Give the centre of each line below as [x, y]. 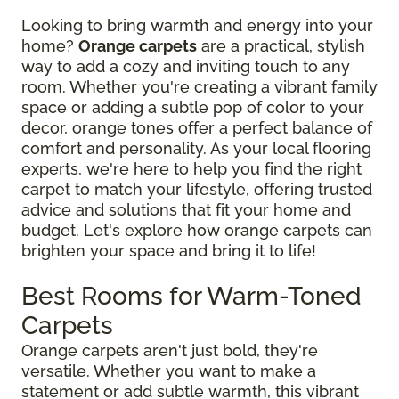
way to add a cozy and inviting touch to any [186, 66]
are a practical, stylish [281, 45]
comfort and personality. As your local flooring [196, 148]
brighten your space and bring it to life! [169, 250]
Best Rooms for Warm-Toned [191, 296]
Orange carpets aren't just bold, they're [170, 350]
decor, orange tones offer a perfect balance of [197, 127]
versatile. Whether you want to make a [169, 370]
